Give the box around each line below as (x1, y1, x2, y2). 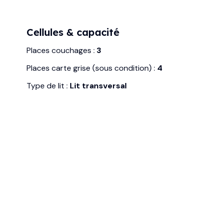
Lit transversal (70, 80, 127, 91)
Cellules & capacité (27, 26, 120, 38)
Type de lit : (27, 80, 70, 91)
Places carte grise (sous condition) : (27, 62, 158, 73)
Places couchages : (27, 45, 97, 55)
